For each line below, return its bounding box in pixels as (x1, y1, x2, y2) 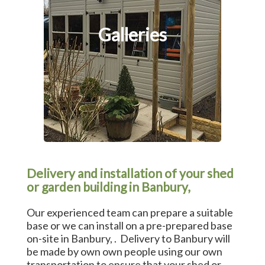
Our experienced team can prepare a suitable (26, 206, 233, 219)
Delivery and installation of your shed (26, 166, 234, 181)
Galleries (98, 24, 167, 46)
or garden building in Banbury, (26, 179, 190, 195)
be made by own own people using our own (26, 245, 222, 258)
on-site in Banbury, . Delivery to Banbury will (26, 232, 230, 245)
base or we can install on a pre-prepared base (26, 219, 232, 232)
